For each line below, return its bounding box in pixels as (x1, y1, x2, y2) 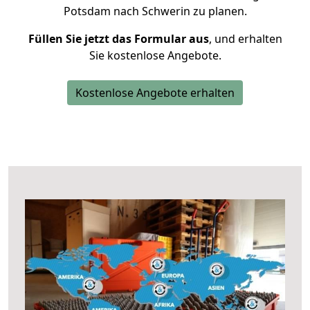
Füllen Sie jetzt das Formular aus (28, 31, 209, 46)
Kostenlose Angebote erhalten (75, 85, 235, 100)
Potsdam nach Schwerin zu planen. (63, 3, 247, 19)
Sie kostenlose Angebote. (89, 48, 221, 63)
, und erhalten (208, 31, 282, 46)
